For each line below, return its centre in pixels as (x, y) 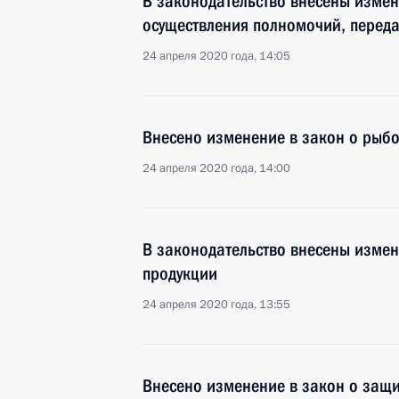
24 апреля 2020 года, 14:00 (216, 168)
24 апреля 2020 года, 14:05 (216, 56)
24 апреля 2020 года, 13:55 (216, 305)
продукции (180, 273)
